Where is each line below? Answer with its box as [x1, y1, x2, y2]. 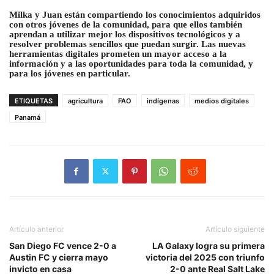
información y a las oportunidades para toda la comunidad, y [9, 58, 253, 68]
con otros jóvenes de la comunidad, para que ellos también [9, 19, 242, 29]
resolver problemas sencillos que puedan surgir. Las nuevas [9, 39, 246, 49]
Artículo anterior [9, 224, 64, 234]
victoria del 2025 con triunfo [146, 251, 265, 262]
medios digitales [194, 96, 249, 105]
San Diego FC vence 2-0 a [9, 240, 116, 251]
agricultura [68, 96, 103, 105]
